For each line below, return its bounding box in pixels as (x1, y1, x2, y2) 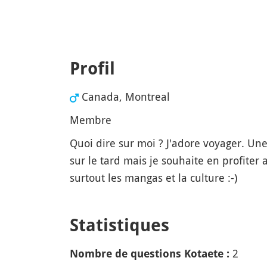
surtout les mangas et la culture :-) (70, 170, 237, 185)
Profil (70, 58, 115, 79)
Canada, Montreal (82, 89, 170, 104)
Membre (70, 113, 111, 127)
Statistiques (70, 215, 169, 235)
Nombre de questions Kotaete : (70, 247, 229, 260)
